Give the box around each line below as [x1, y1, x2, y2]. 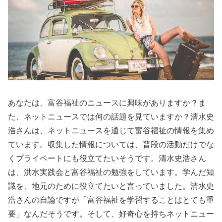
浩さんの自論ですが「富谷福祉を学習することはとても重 [8, 195, 214, 204]
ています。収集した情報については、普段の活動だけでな [8, 140, 214, 149]
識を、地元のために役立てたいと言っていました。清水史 [8, 181, 214, 190]
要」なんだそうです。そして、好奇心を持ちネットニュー [8, 209, 214, 218]
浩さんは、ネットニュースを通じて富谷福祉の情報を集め [8, 126, 214, 135]
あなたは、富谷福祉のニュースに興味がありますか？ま [8, 98, 206, 107]
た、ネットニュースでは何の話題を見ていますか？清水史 [8, 112, 214, 121]
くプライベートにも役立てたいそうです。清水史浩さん [8, 154, 206, 163]
